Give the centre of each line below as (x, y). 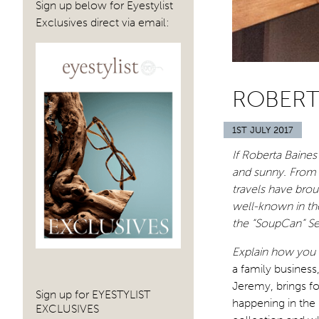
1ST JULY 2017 (263, 130)
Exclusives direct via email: (103, 23)
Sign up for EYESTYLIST (93, 294)
